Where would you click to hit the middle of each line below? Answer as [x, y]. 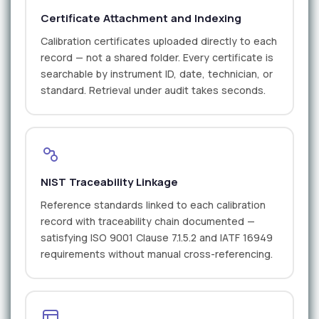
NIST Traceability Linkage [109, 182]
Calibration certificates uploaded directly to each [159, 41]
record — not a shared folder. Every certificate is [157, 57]
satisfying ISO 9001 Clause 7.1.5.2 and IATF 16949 [157, 237]
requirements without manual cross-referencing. [157, 253]
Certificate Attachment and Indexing [141, 18]
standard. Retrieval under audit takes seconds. [153, 90]
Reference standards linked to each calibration [153, 204]
